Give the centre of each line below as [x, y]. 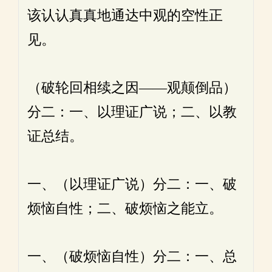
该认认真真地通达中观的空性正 [125, 15]
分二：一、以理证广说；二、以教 [132, 112]
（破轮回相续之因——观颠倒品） [132, 88]
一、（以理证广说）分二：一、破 [132, 184]
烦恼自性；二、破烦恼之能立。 [125, 209]
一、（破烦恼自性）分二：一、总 [132, 257]
